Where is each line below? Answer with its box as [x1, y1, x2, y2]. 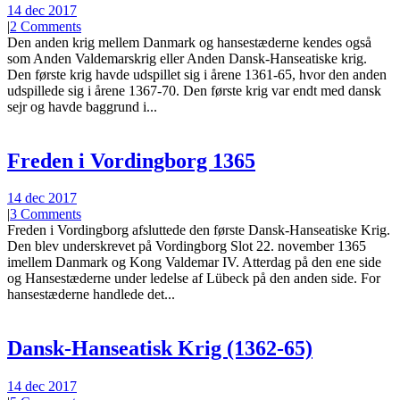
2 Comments [10, 18, 81, 34]
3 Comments [10, 206, 81, 222]
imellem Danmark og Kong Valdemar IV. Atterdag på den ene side [7, 254, 381, 271]
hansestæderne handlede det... [7, 287, 175, 303]
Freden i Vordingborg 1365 [7, 148, 255, 172]
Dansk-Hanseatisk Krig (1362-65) [7, 337, 312, 361]
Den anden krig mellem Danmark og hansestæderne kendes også [7, 34, 371, 50]
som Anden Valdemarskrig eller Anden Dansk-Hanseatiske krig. [7, 50, 367, 66]
